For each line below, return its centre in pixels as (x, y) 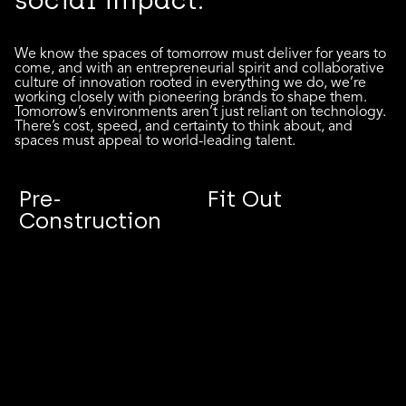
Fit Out (245, 198)
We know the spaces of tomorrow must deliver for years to (200, 55)
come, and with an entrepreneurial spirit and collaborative (199, 69)
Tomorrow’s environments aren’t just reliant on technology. (200, 113)
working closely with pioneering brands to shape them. (191, 98)
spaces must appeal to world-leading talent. (155, 142)
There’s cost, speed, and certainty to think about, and (184, 127)
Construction (90, 220)
